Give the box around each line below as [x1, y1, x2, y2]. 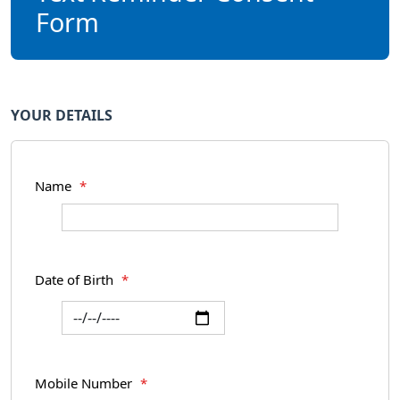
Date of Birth [35, 273, 117, 287]
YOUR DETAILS [11, 108, 112, 122]
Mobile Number [35, 377, 136, 390]
